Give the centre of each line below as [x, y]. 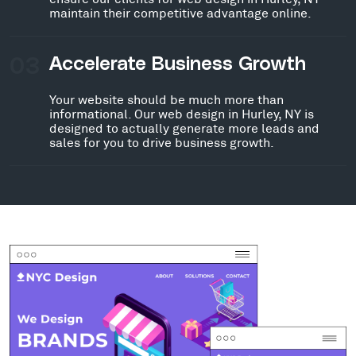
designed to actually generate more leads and [184, 128]
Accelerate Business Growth [178, 64]
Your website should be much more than [166, 99]
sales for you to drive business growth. [162, 142]
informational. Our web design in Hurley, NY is [182, 113]
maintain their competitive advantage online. [180, 12]
